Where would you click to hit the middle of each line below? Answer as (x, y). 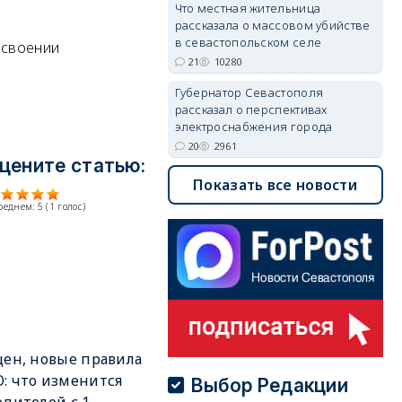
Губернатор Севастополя (249, 92)
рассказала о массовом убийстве (272, 25)
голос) (70, 207)
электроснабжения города (253, 127)
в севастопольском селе (248, 42)
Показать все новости (275, 185)
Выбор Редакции (270, 385)
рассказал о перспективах (251, 109)
